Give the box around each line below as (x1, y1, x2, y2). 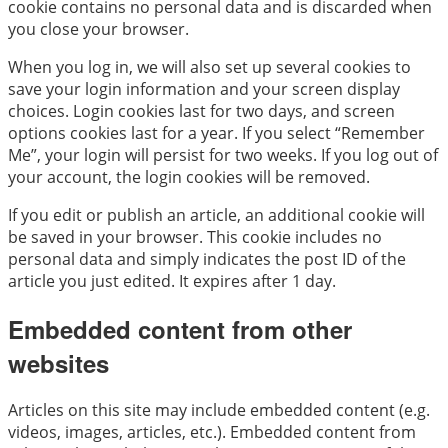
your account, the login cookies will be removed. (8, 165, 370, 188)
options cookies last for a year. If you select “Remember (8, 121, 425, 144)
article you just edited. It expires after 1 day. (8, 269, 336, 292)
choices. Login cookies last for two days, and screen (8, 99, 395, 122)
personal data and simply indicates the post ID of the (8, 247, 406, 270)
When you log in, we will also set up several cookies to (8, 55, 411, 78)
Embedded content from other (8, 311, 352, 346)
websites (8, 345, 109, 380)
